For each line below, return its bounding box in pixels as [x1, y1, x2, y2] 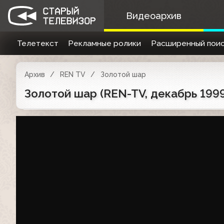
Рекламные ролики [68, 38, 141, 48]
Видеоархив [125, 10, 181, 21]
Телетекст [16, 38, 58, 48]
